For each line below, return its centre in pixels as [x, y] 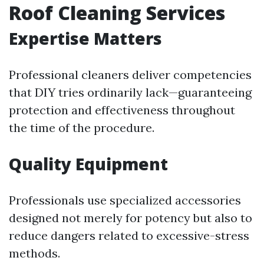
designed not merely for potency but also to [131, 218]
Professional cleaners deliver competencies [130, 75]
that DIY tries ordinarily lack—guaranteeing [130, 92]
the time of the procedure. [82, 128]
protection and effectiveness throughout [122, 110]
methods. [34, 253]
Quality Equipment [88, 164]
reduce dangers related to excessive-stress [129, 235]
